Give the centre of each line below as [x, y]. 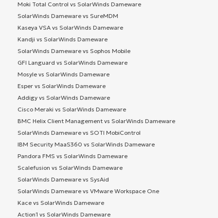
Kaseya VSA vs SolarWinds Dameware [70, 27]
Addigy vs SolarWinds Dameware [64, 97]
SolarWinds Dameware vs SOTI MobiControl [79, 132]
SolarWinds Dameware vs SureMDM [68, 16]
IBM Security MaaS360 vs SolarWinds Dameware [86, 144]
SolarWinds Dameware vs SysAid [63, 179]
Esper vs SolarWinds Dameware [62, 86]
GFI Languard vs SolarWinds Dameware [73, 62]
